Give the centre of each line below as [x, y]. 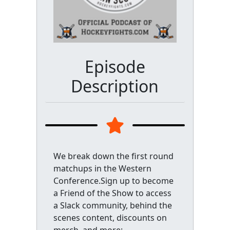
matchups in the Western [102, 168]
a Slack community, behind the [112, 205]
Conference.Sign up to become [113, 181]
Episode [115, 66]
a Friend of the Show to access [112, 193]
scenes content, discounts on [110, 218]
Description [115, 86]
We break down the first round [113, 156]
